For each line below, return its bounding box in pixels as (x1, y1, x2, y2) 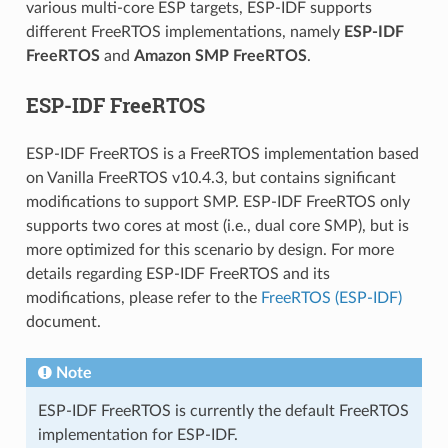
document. (25, 313, 101, 330)
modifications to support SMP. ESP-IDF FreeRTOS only (25, 193, 410, 210)
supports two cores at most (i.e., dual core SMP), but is (25, 217, 409, 234)
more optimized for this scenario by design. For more (25, 241, 394, 258)
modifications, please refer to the (25, 289, 261, 306)
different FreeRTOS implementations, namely (25, 23, 344, 40)
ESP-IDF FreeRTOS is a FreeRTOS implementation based (25, 145, 419, 162)
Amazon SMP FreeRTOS (133, 47, 307, 64)
